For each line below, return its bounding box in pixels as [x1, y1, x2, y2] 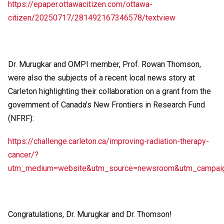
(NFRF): [8, 113, 34, 123]
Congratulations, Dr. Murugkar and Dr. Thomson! [8, 209, 172, 219]
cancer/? [8, 149, 38, 159]
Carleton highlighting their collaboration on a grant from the [8, 86, 211, 96]
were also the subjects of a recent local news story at [8, 72, 195, 82]
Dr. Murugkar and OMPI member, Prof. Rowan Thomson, [8, 59, 201, 69]
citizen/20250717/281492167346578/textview [8, 13, 175, 23]
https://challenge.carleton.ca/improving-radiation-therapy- [8, 136, 209, 146]
